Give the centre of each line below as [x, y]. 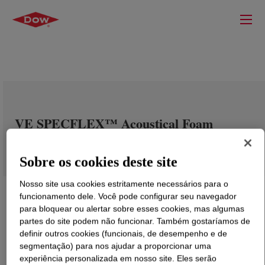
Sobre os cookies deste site [99, 162]
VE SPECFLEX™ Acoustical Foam [114, 123]
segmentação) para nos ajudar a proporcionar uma [116, 246]
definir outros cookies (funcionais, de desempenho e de [124, 233]
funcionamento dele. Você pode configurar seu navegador [128, 196]
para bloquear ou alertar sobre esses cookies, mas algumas [132, 209]
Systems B [43, 138]
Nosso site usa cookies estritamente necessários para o [124, 184]
